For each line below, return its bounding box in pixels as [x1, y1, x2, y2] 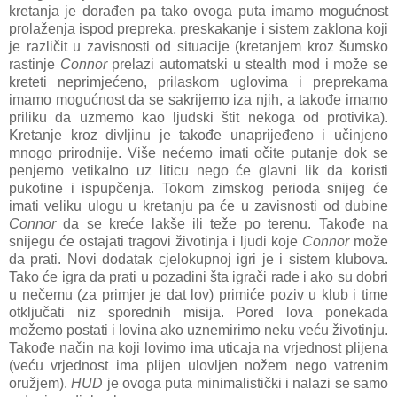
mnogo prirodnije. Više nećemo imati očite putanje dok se [9, 144, 388, 160]
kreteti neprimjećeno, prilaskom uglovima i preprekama [9, 74, 388, 90]
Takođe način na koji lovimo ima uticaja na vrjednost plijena [9, 339, 388, 355]
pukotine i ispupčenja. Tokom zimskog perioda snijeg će [9, 180, 388, 196]
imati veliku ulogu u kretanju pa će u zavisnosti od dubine [9, 198, 388, 214]
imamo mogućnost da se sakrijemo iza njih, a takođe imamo [9, 91, 388, 107]
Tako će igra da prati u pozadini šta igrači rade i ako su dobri [9, 269, 388, 284]
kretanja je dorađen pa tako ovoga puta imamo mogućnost [9, 3, 388, 19]
